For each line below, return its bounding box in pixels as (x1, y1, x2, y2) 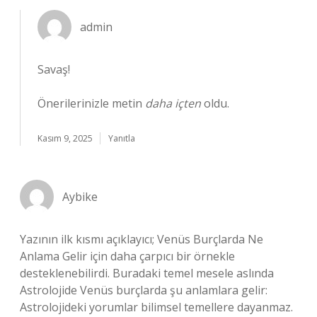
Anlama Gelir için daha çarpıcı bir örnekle (20, 248, 235, 264)
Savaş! (38, 62, 70, 77)
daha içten (145, 96, 201, 111)
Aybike (62, 189, 98, 204)
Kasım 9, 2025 (38, 132, 93, 144)
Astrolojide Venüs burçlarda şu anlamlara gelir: (20, 282, 267, 298)
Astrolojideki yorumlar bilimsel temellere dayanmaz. (20, 299, 293, 315)
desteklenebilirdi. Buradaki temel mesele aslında (20, 265, 274, 281)
